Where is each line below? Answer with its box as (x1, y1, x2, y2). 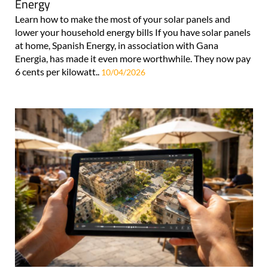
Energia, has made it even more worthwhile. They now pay (15, 52, 251, 64)
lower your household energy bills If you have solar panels (15, 26, 251, 38)
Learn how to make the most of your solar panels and (15, 13, 230, 25)
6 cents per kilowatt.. (15, 65, 101, 77)
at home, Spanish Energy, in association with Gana (15, 39, 218, 51)
